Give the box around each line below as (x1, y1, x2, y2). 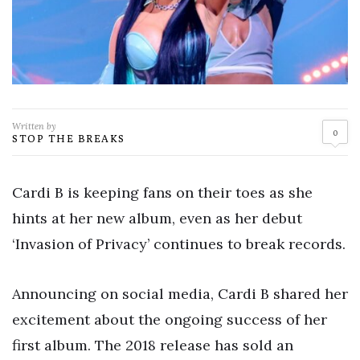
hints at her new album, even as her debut (12, 208, 302, 227)
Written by (12, 120, 56, 132)
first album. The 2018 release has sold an (12, 335, 293, 354)
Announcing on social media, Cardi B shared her (12, 284, 348, 303)
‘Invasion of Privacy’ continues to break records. (12, 234, 346, 253)
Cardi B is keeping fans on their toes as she (12, 182, 313, 202)
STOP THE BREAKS (12, 131, 125, 145)
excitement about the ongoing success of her (12, 309, 327, 329)
